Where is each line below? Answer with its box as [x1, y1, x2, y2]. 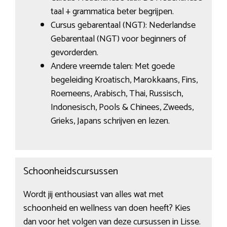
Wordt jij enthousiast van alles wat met [23, 186, 164, 202]
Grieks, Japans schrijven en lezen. [50, 113, 170, 129]
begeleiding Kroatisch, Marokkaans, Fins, [50, 72, 198, 88]
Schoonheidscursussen [23, 163, 118, 180]
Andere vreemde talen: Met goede [50, 59, 175, 74]
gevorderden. [50, 45, 98, 61]
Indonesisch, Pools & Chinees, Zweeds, [50, 100, 194, 116]
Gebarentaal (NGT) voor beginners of [50, 31, 186, 47]
